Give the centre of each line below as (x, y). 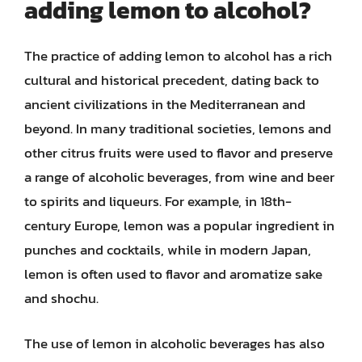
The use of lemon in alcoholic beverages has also (175, 343)
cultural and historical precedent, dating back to (172, 80)
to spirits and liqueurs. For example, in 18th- (158, 201)
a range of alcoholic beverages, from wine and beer (179, 177)
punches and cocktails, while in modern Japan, (168, 250)
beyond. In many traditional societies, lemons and (178, 128)
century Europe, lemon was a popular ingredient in (179, 225)
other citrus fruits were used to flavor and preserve (179, 153)
